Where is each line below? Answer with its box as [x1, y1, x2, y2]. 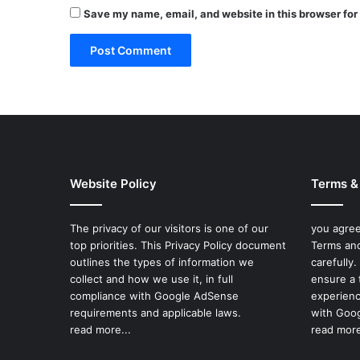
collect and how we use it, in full [70, 272, 233, 286]
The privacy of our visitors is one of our [70, 222, 268, 235]
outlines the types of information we [70, 256, 254, 269]
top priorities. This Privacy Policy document [70, 239, 286, 252]
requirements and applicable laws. [70, 306, 241, 320]
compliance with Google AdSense [70, 289, 239, 303]
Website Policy [70, 176, 157, 192]
